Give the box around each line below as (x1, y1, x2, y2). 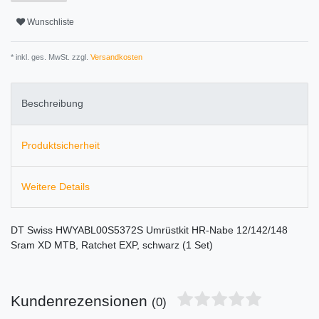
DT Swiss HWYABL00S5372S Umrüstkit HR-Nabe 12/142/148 (11, 224, 288, 236)
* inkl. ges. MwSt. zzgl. (11, 53, 88, 62)
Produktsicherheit (21, 139, 100, 151)
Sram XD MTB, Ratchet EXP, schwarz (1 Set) (11, 239, 213, 251)
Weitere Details (21, 181, 90, 193)
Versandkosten (88, 53, 142, 62)
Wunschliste (27, 16, 74, 27)
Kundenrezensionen (11, 293, 152, 310)
